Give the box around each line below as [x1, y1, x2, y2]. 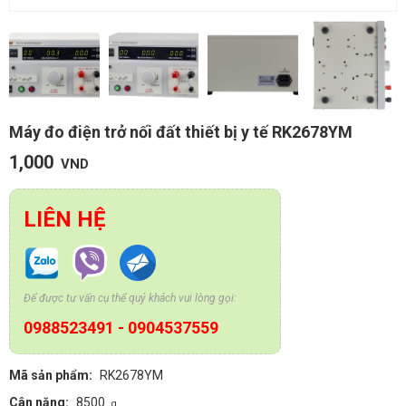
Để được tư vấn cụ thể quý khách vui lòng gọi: [24, 291, 237, 304]
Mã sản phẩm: [9, 368, 92, 382]
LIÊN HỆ [24, 206, 106, 232]
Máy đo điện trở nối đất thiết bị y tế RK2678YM [9, 122, 353, 141]
